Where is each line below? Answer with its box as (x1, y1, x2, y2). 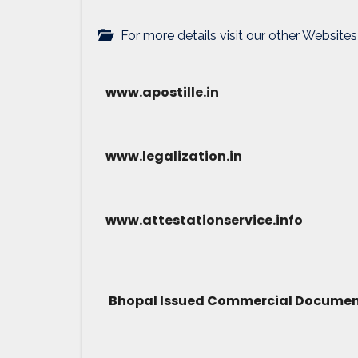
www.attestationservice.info (98, 210, 303, 229)
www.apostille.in (98, 82, 219, 101)
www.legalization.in (98, 146, 242, 165)
